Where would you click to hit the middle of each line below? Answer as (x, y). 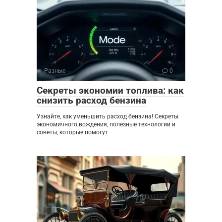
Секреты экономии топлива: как (110, 91)
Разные (55, 71)
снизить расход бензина (91, 101)
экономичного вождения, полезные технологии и (106, 125)
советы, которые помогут (72, 133)
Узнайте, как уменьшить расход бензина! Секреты (108, 117)
